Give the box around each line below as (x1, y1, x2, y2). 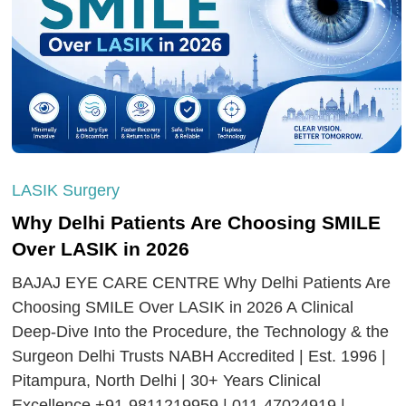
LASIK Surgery (12, 181, 121, 200)
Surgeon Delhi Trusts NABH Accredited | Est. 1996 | (12, 347, 387, 366)
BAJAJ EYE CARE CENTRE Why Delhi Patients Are (12, 274, 391, 293)
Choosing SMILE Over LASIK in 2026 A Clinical (12, 298, 354, 317)
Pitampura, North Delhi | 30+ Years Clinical (12, 372, 322, 391)
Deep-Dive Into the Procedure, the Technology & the (12, 323, 390, 342)
